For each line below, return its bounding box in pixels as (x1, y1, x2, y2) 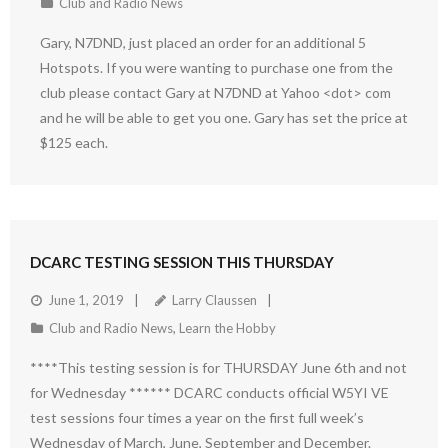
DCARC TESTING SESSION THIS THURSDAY (30, 253, 334, 272)
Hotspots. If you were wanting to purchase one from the (40, 59, 393, 77)
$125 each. (40, 134, 108, 152)
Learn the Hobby (179, 320, 276, 337)
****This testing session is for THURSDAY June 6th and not (30, 359, 407, 377)
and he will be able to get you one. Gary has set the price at (40, 109, 408, 127)
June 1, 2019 (48, 292, 124, 309)
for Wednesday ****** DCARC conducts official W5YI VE (30, 384, 389, 402)
